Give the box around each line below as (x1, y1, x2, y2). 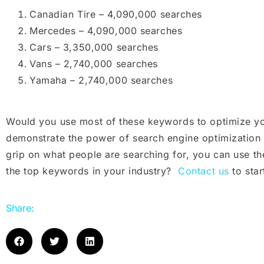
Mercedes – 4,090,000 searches (29, 25, 183, 37)
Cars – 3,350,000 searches (29, 41, 159, 54)
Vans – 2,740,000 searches (29, 58, 158, 70)
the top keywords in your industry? (6, 165, 179, 177)
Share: (6, 202, 34, 214)
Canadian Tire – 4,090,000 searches (29, 8, 203, 21)
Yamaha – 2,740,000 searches (29, 74, 173, 87)
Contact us (178, 165, 229, 177)
